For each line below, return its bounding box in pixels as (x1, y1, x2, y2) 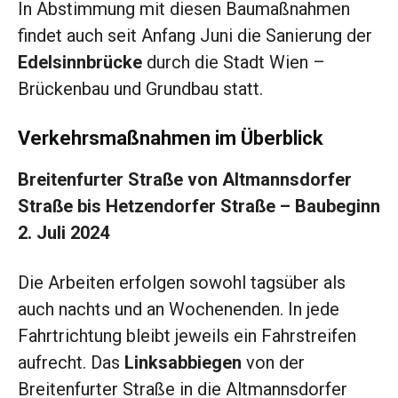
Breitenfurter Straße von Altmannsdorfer (18, 169, 352, 191)
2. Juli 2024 (18, 222, 109, 244)
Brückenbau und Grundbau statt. (18, 78, 263, 100)
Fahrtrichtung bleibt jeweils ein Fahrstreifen (18, 325, 356, 347)
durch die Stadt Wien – (142, 52, 325, 74)
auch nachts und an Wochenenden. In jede (18, 298, 339, 321)
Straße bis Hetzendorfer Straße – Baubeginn (18, 195, 380, 218)
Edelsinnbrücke (18, 52, 142, 74)
